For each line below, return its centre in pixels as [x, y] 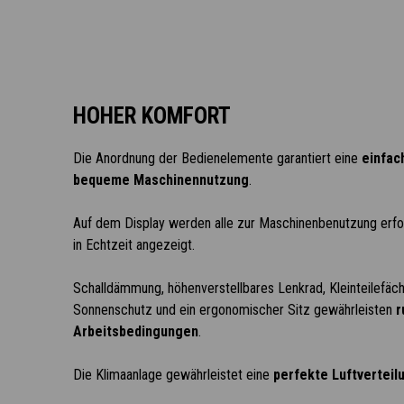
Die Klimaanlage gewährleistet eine [173, 375]
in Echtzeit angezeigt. [133, 245]
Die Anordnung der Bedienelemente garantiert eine [217, 158]
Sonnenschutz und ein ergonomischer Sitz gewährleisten [234, 310]
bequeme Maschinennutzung [161, 180]
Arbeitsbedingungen [135, 331]
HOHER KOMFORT [151, 116]
